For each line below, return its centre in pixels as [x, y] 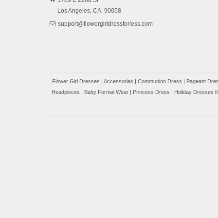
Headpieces [66, 92]
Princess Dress [151, 92]
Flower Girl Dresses [76, 82]
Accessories [118, 82]
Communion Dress [160, 82]
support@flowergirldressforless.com [105, 24]
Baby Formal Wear [106, 92]
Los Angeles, [74, 11]
